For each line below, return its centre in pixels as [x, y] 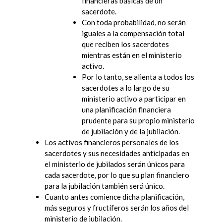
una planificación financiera [126, 109]
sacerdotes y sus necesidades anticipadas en [117, 153]
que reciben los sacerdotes [125, 44]
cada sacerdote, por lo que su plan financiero [117, 175]
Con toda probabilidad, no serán [134, 22]
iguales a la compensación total [133, 33]
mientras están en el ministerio [132, 55]
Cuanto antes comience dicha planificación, [114, 196]
